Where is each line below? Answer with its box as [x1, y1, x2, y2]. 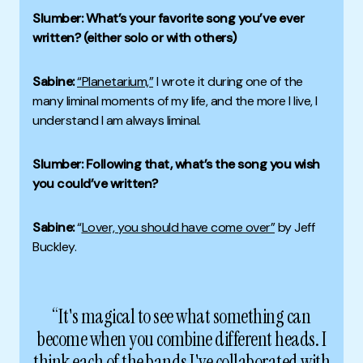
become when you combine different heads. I [37, 326, 326, 352]
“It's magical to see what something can [52, 303, 311, 329]
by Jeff [275, 218, 314, 236]
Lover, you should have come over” [81, 218, 275, 236]
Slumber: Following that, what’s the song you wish [32, 155, 320, 173]
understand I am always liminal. [32, 111, 201, 129]
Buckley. [32, 237, 76, 255]
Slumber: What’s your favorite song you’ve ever [32, 9, 304, 27]
